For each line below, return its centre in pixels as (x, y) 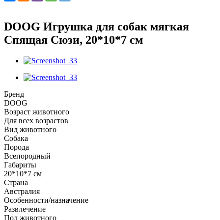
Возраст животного (37, 111)
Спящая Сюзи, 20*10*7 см (73, 40)
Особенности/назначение (46, 200)
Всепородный (27, 156)
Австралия (22, 191)
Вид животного (30, 129)
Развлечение (25, 209)
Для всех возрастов (36, 120)
